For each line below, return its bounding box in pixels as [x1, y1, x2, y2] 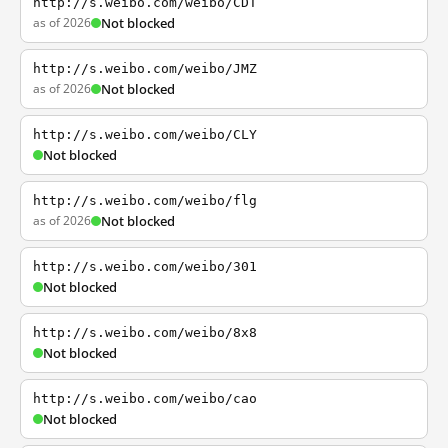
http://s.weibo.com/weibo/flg [33, 193, 257, 208]
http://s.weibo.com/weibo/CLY [33, 127, 257, 142]
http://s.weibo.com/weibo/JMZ [33, 61, 257, 76]
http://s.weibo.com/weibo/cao [33, 391, 257, 406]
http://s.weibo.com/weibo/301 [33, 259, 257, 274]
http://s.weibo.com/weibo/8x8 [33, 325, 257, 340]
